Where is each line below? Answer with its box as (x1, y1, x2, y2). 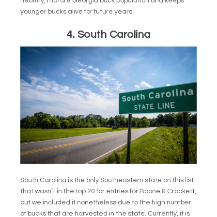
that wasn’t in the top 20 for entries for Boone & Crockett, (20, 187, 197, 195)
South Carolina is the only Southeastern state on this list (20, 176, 194, 184)
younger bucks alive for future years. (20, 8, 134, 15)
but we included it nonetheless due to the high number (20, 199, 192, 206)
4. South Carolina (66, 29, 151, 41)
